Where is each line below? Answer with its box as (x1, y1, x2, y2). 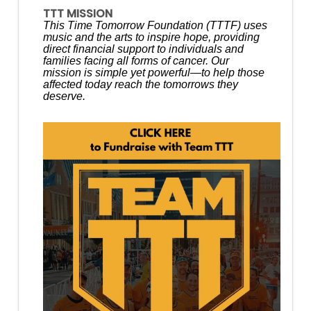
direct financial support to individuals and (43, 42, 244, 55)
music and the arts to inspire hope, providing (43, 31, 260, 43)
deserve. (43, 90, 85, 102)
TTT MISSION (43, 5, 112, 22)
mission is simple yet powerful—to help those (43, 66, 264, 78)
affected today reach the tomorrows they (43, 78, 238, 90)
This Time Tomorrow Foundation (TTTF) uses (43, 19, 267, 31)
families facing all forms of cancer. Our (43, 54, 229, 67)
